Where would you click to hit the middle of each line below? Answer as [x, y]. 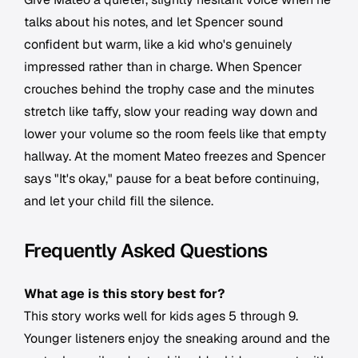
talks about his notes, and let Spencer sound [154, 22]
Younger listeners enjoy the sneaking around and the [177, 339]
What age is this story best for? [124, 294]
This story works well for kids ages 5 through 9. [161, 316]
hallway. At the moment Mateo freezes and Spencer [175, 157]
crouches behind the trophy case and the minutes [169, 89]
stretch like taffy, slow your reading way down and [171, 112]
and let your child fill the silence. [119, 201]
